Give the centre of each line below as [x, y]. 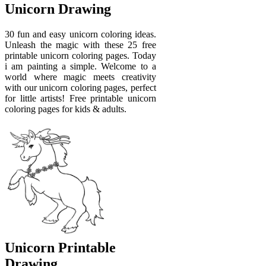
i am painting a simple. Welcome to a [80, 66]
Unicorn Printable [60, 248]
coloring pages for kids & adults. [66, 109]
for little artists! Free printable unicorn [80, 98]
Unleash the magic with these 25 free [80, 45]
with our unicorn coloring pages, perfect [80, 87]
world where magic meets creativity [80, 77]
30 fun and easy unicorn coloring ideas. [80, 34]
